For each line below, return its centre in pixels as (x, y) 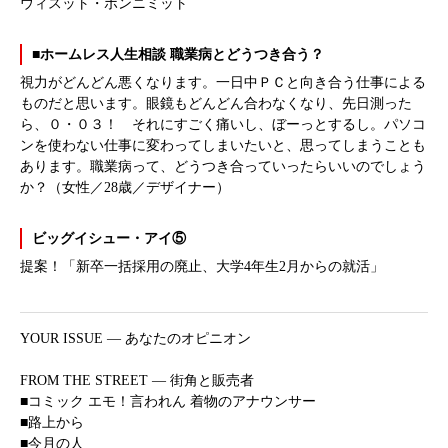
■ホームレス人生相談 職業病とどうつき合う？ (178, 54)
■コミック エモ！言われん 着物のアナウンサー (168, 401)
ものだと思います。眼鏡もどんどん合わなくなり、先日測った (216, 103)
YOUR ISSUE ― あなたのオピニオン (135, 338)
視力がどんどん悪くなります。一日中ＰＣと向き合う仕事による (223, 82)
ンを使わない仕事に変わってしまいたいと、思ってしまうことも (223, 145)
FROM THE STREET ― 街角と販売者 (137, 380)
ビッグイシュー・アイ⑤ (109, 238)
